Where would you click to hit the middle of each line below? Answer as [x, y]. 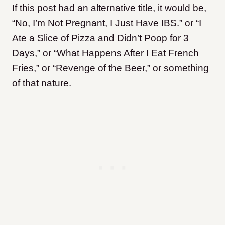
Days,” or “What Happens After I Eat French [105, 53]
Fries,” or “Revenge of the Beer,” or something [110, 68]
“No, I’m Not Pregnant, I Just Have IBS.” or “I [107, 23]
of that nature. [42, 83]
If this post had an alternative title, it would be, [109, 8]
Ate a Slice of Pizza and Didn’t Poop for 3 [100, 38]
